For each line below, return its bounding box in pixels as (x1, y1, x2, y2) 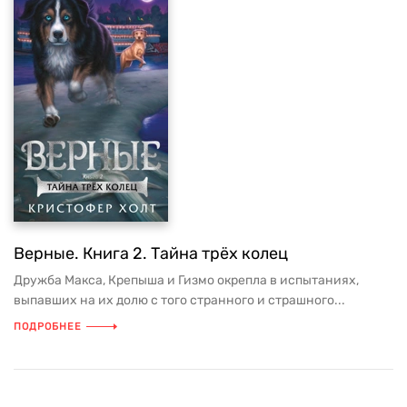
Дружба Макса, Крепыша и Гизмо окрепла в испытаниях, (14, 273, 359, 288)
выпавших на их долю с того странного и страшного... (14, 293, 345, 308)
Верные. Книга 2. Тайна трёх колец (14, 243, 288, 263)
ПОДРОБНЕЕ (14, 321, 82, 333)
